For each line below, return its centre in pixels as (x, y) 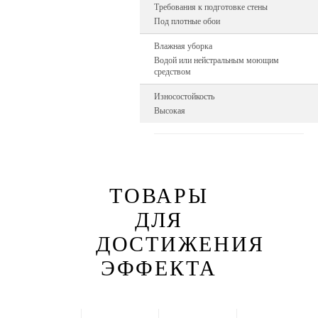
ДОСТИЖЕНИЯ (180, 244)
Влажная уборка (183, 46)
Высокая (170, 111)
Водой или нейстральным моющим (217, 60)
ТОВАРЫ (159, 196)
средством (173, 72)
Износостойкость (185, 97)
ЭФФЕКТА (159, 268)
